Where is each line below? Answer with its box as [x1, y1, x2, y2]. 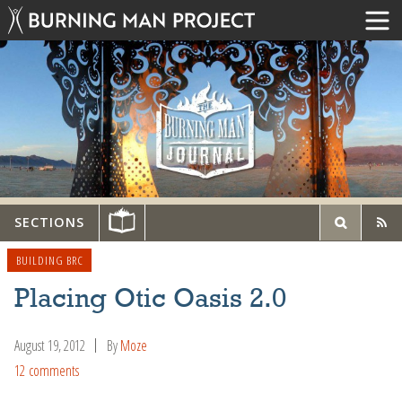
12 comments [14, 361, 79, 381]
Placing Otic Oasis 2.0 [14, 285, 286, 313]
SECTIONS [14, 214, 84, 232]
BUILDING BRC [15, 251, 83, 268]
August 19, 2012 [14, 335, 85, 355]
